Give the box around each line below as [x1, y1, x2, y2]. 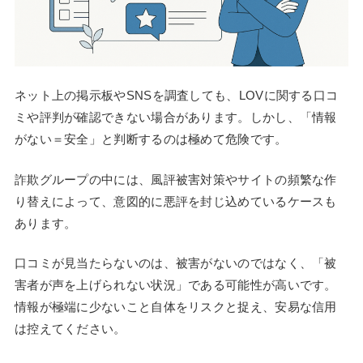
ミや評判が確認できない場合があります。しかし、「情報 [14, 110, 337, 125]
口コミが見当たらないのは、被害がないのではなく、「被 [14, 256, 337, 271]
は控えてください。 [14, 322, 126, 336]
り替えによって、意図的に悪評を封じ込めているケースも [14, 194, 337, 208]
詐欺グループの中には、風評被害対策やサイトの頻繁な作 [14, 172, 337, 186]
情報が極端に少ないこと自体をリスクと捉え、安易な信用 [14, 300, 337, 314]
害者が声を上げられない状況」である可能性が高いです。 [14, 278, 337, 293]
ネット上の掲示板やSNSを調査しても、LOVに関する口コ [14, 88, 339, 103]
